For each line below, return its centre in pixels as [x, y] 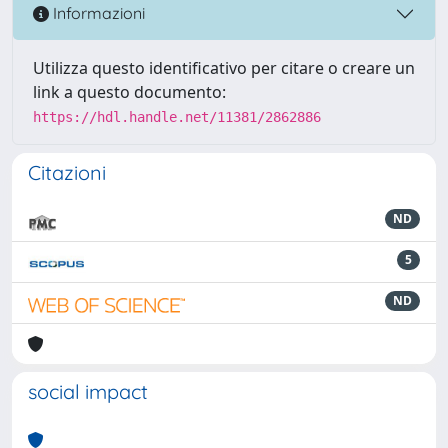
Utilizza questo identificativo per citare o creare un [224, 67]
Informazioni [97, 13]
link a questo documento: [129, 91]
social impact [88, 391]
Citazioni [67, 172]
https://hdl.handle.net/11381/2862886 [177, 116]
